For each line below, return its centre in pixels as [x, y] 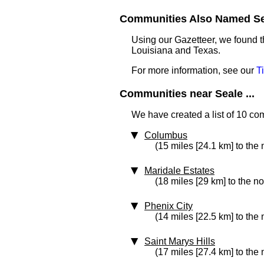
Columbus [166, 135]
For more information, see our [194, 70]
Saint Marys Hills [180, 241]
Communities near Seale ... [187, 94]
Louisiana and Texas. [176, 50]
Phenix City [169, 206]
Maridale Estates [179, 171]
